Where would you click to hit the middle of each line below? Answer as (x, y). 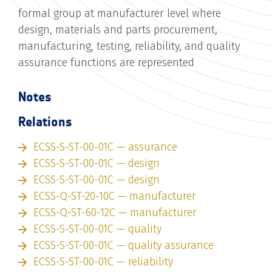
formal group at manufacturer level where (120, 13)
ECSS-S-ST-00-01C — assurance (105, 147)
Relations (45, 121)
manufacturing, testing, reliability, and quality (129, 46)
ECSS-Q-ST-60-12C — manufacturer (115, 212)
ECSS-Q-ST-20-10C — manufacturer (115, 196)
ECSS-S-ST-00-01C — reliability (103, 261)
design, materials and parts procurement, (118, 29)
